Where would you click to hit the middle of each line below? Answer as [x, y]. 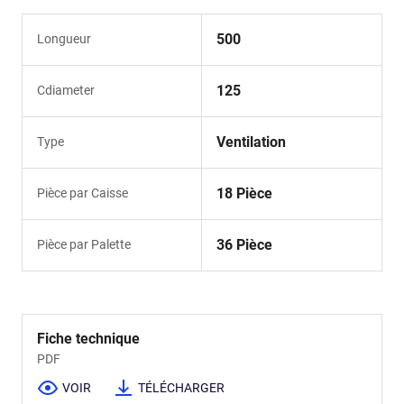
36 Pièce [244, 244]
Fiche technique [88, 338]
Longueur [64, 38]
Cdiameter [66, 90]
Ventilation [251, 142]
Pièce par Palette [84, 244]
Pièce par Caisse [83, 193]
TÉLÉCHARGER [181, 388]
